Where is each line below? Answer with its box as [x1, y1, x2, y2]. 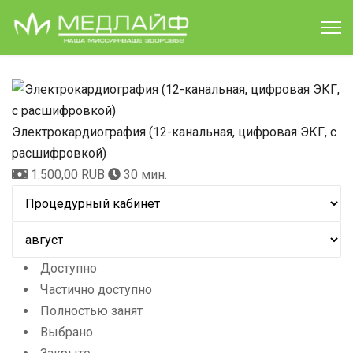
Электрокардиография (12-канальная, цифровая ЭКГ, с [12, 124, 336, 139]
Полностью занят [37, 303, 143, 318]
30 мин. [124, 167, 167, 182]
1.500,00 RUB [31, 167, 108, 182]
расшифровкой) [12, 146, 106, 161]
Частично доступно [37, 282, 152, 297]
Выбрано [37, 325, 93, 340]
